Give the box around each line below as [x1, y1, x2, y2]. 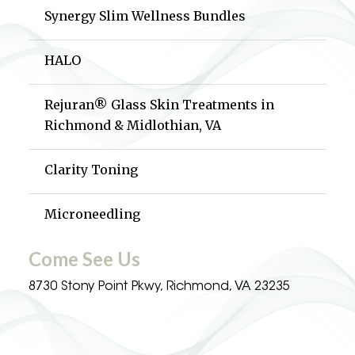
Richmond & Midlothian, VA [44, 117, 221, 133]
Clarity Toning [44, 162, 138, 177]
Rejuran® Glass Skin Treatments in [44, 97, 274, 113]
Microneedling [44, 206, 140, 222]
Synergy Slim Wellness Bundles [44, 8, 246, 24]
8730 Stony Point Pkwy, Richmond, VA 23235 [29, 281, 290, 293]
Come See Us [29, 247, 140, 270]
